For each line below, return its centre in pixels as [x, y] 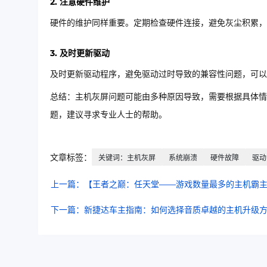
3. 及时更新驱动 [80, 53]
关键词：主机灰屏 [127, 158]
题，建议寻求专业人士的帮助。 [108, 114]
